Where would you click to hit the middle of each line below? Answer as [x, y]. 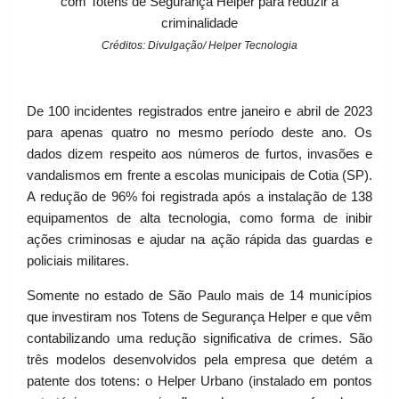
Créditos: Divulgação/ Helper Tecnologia [199, 45]
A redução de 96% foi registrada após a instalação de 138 [199, 197]
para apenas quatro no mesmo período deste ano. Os [199, 133]
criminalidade [199, 23]
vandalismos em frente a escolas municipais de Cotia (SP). [199, 175]
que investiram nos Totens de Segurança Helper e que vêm [199, 317]
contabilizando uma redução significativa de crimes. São [199, 338]
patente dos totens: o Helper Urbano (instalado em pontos [199, 381]
